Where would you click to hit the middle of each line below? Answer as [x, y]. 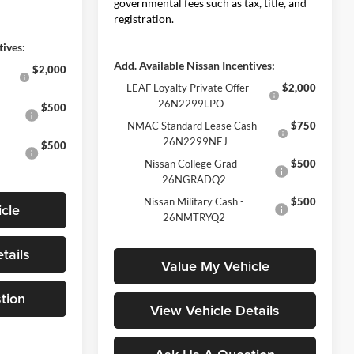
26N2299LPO [191, 103]
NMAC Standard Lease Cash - [196, 125]
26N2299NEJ [196, 141]
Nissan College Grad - [194, 163]
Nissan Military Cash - [194, 201]
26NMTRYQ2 [194, 217]
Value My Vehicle [215, 265]
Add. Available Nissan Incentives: [195, 65]
